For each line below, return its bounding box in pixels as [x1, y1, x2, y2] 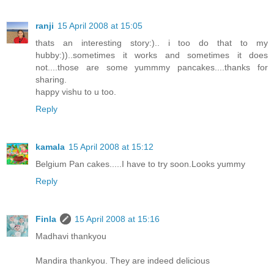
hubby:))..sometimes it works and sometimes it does [35, 50, 268, 61]
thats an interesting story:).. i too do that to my [35, 38, 268, 48]
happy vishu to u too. [35, 87, 116, 97]
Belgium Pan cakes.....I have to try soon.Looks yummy [35, 159, 245, 169]
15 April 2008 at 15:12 [68, 142, 154, 152]
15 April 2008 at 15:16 [75, 214, 160, 224]
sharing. [35, 75, 67, 85]
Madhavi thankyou [35, 231, 106, 242]
